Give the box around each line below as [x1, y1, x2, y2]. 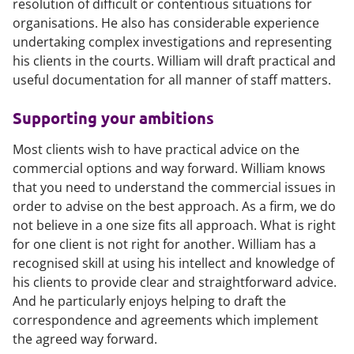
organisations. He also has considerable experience [13, 14, 319, 32]
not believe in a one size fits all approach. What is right [13, 217, 336, 234]
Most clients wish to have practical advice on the [13, 141, 299, 158]
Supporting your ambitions [13, 107, 214, 128]
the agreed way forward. [13, 330, 157, 348]
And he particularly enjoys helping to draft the [13, 292, 286, 310]
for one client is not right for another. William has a [13, 235, 316, 253]
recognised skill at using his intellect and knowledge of [13, 254, 334, 272]
